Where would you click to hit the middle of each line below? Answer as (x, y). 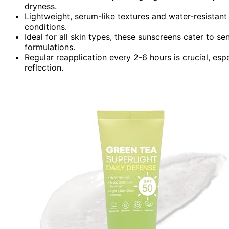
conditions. (46, 26)
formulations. (50, 47)
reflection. (44, 67)
